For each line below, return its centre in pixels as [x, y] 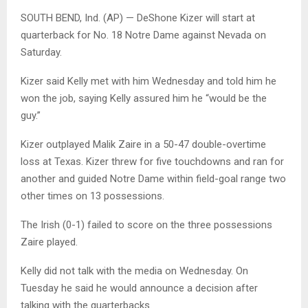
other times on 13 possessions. [92, 196]
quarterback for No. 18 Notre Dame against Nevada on [143, 35]
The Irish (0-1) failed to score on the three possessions [146, 225]
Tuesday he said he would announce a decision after [139, 288]
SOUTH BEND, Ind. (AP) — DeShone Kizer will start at [138, 18]
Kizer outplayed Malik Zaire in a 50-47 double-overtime [143, 145]
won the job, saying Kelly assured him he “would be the [144, 99]
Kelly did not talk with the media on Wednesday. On [134, 271]
